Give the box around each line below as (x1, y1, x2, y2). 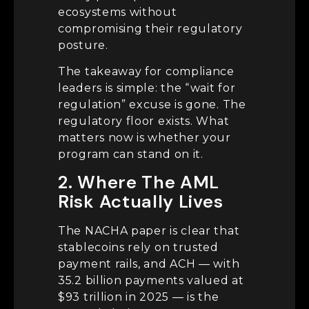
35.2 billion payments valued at (58, 273, 244, 287)
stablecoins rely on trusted (58, 240, 219, 254)
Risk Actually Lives (58, 190, 223, 213)
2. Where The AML (58, 170, 220, 194)
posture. (58, 38, 108, 52)
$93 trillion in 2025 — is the (58, 290, 219, 303)
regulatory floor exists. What (58, 114, 230, 128)
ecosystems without (58, 5, 177, 19)
